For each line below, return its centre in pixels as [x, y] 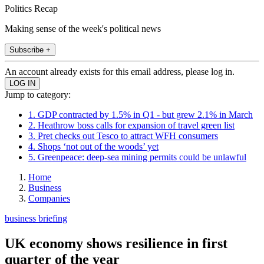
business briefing [36, 218]
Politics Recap [31, 8]
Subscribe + [30, 49]
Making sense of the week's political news [83, 28]
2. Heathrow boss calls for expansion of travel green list [131, 125]
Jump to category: [38, 94]
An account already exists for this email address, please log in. [120, 71]
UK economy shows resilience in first [116, 243]
